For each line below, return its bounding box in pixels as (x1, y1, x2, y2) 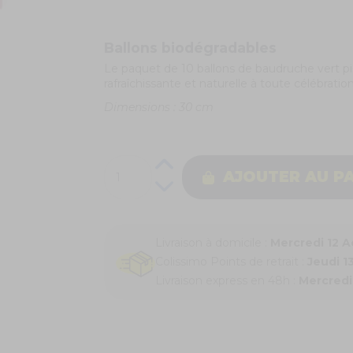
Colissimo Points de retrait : (154, 255, 307, 269)
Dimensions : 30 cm (103, 100, 217, 115)
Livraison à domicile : (154, 236, 270, 251)
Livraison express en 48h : (154, 273, 299, 288)
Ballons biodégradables (103, 39, 281, 57)
